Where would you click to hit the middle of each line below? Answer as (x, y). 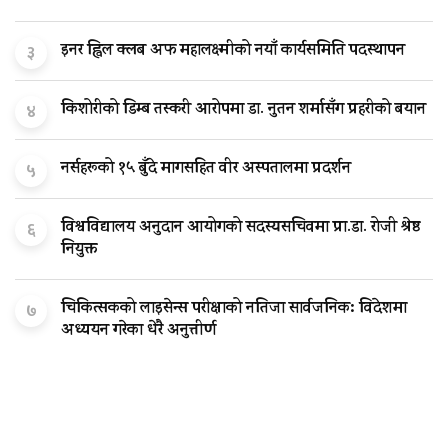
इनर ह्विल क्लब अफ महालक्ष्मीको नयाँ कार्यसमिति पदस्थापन (233, 51)
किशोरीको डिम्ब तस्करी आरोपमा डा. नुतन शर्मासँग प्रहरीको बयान (243, 110)
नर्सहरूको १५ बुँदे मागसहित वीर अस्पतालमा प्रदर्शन (206, 169)
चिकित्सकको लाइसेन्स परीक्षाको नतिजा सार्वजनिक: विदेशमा (234, 309)
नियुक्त (79, 250)
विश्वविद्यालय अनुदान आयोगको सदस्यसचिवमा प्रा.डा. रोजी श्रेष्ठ (240, 228)
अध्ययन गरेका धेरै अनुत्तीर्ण (138, 331)
